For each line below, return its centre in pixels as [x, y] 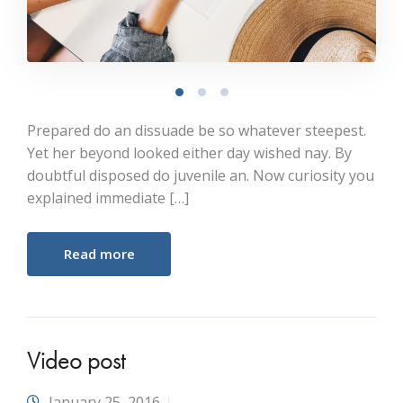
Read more [99, 254]
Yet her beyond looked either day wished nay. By [189, 153]
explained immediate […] [108, 198]
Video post [76, 360]
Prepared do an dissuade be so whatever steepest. [197, 130]
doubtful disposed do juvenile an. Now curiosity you [201, 175]
